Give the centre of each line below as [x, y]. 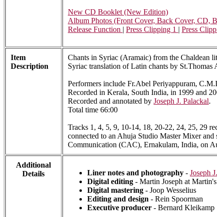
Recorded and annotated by [111, 101]
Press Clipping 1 [152, 30]
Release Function [95, 30]
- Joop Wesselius [171, 190]
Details [33, 174]
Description [30, 66]
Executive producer [119, 208]
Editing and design [118, 199]
